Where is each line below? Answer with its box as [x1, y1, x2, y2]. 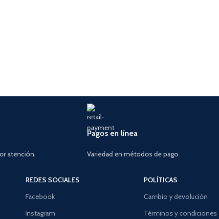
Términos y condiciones [144, 209, 218, 218]
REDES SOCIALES [25, 175, 80, 185]
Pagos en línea [87, 129, 137, 138]
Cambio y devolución [144, 192, 208, 201]
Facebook [25, 192, 55, 201]
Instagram [25, 209, 55, 218]
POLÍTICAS [144, 175, 178, 185]
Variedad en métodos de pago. [87, 150, 180, 159]
